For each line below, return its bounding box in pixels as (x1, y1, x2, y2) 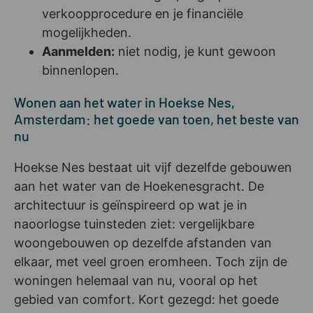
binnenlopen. (42, 62, 119, 78)
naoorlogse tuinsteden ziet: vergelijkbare (14, 216, 254, 231)
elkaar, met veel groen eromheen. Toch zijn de (14, 254, 287, 269)
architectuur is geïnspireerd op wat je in (14, 197, 247, 212)
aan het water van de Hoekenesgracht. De (14, 178, 264, 194)
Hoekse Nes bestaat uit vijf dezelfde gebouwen (14, 159, 292, 175)
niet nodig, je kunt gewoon (115, 43, 276, 59)
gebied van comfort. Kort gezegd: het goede (14, 291, 279, 307)
